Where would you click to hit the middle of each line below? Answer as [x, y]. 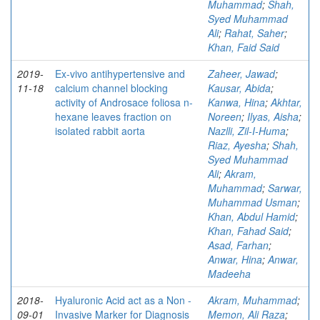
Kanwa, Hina [236, 102]
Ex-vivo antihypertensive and [120, 74]
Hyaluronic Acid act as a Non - [123, 300]
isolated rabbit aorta [100, 131]
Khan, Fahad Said [248, 231]
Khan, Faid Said [244, 47]
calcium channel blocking [111, 88]
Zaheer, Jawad [241, 74]
